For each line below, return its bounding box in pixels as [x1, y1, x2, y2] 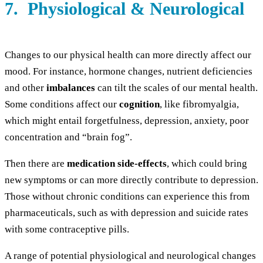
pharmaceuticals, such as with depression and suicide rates [5, 207, 248, 219]
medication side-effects [67, 158, 167, 170]
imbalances [44, 82, 95, 94]
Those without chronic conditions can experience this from [5, 191, 249, 203]
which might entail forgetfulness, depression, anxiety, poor [5, 115, 249, 127]
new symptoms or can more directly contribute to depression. [5, 174, 258, 186]
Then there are [5, 158, 67, 170]
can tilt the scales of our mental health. [95, 82, 258, 94]
